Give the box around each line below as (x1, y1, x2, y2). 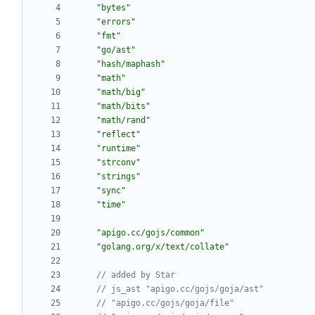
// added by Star (96, 270, 175, 281)
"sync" (96, 186, 126, 196)
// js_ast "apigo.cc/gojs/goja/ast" (96, 284, 264, 295)
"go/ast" (96, 45, 136, 56)
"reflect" (96, 129, 141, 140)
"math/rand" (96, 115, 150, 126)
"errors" (96, 17, 136, 27)
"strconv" (96, 157, 141, 168)
